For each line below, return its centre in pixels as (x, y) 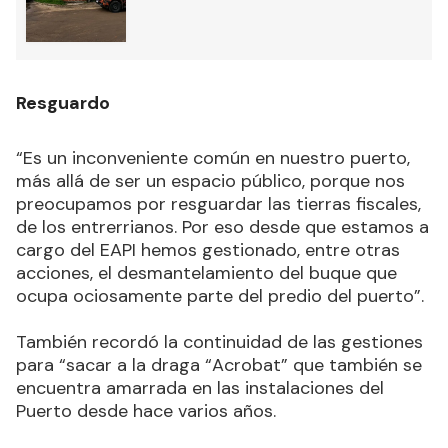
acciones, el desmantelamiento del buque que (206, 273)
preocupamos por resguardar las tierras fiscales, (218, 204)
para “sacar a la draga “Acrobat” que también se (219, 365)
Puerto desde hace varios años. (146, 411)
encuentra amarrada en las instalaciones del (200, 388)
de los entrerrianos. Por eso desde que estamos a (222, 227)
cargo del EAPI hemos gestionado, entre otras (208, 250)
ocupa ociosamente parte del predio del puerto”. (220, 296)
